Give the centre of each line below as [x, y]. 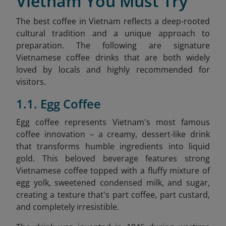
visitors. [31, 82]
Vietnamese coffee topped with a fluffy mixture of [113, 171]
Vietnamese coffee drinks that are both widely [113, 58]
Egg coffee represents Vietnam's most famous [113, 122]
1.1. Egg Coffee [59, 104]
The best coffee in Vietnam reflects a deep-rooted [113, 21]
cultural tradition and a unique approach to [113, 33]
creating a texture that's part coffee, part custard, [113, 195]
